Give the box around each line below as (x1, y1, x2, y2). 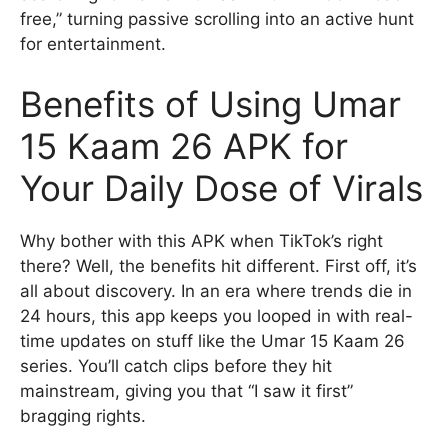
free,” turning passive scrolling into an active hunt (20, 9, 414, 29)
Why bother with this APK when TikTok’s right (20, 230, 383, 251)
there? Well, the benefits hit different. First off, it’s (20, 255, 417, 276)
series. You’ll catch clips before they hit (20, 355, 332, 376)
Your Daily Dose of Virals (20, 166, 423, 209)
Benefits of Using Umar (20, 82, 401, 125)
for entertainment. (20, 34, 166, 54)
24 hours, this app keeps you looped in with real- (20, 305, 413, 326)
